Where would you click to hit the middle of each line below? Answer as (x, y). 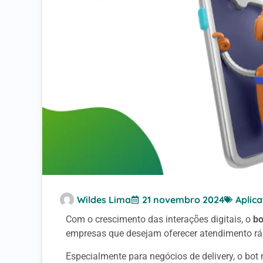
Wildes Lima (104, 200)
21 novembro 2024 (183, 200)
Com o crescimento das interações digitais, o (159, 220)
